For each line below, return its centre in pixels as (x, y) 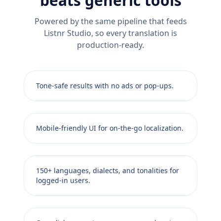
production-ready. (110, 45)
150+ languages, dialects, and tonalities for (108, 171)
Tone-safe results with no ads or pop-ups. (105, 86)
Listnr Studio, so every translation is (110, 33)
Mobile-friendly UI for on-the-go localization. (110, 128)
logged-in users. (63, 181)
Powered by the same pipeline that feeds (110, 21)
